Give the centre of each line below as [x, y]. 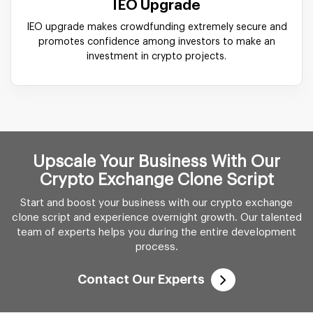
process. [156, 247]
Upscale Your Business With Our [156, 161]
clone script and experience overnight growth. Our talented [156, 217]
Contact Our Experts [141, 279]
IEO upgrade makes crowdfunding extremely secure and [156, 27]
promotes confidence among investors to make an [156, 42]
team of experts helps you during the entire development [156, 232]
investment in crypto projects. [156, 56]
